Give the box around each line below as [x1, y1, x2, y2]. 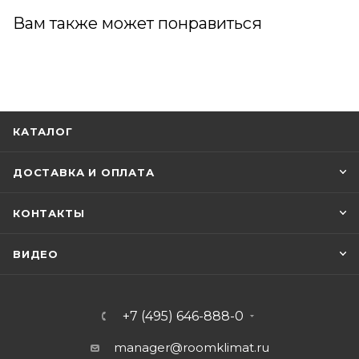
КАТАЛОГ [13, 125, 73, 138]
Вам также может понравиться [13, 13, 262, 33]
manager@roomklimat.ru [113, 340, 269, 355]
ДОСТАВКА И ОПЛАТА [13, 166, 155, 179]
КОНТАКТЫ [13, 207, 85, 220]
